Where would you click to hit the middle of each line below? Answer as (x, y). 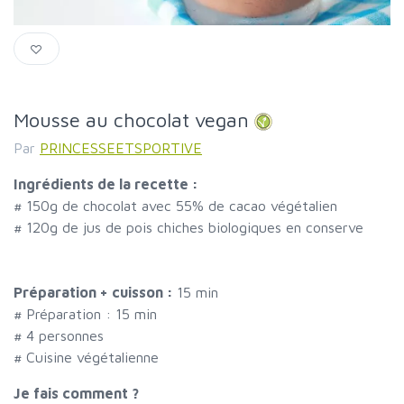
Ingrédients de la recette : (106, 184)
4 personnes (65, 336)
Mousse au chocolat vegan (131, 119)
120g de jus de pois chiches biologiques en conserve (195, 228)
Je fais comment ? (76, 394)
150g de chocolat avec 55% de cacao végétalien (182, 206)
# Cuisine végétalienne (86, 358)
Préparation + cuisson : (95, 293)
